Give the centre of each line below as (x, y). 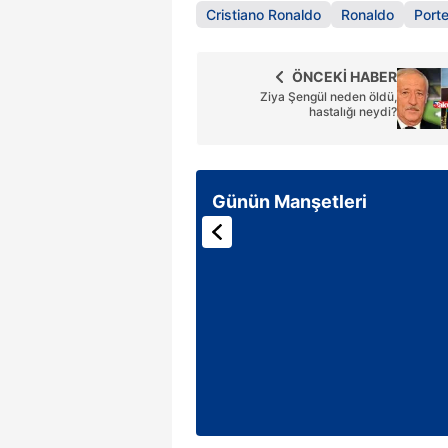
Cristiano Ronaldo (263, 14)
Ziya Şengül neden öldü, (328, 96)
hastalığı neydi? (353, 111)
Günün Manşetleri (289, 201)
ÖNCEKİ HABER (344, 76)
